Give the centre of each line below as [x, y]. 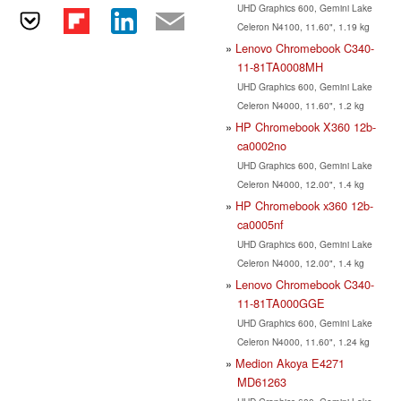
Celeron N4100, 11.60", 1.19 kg [303, 26]
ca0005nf [260, 224]
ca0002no [261, 145]
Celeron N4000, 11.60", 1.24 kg [303, 341]
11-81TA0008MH [280, 66]
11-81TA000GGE [281, 303]
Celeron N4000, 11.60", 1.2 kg [300, 105]
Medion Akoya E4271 [290, 363]
